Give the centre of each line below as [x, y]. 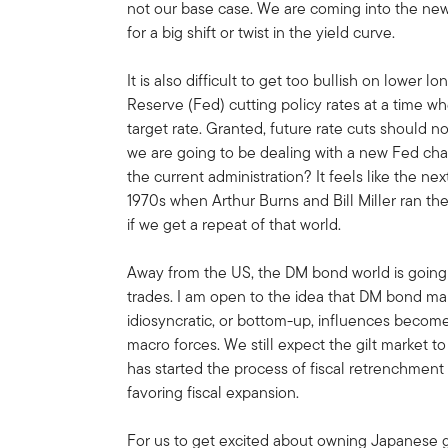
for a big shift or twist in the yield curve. [261, 32]
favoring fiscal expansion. [213, 392]
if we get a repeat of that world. [234, 224]
